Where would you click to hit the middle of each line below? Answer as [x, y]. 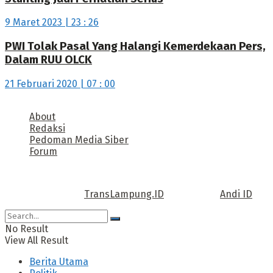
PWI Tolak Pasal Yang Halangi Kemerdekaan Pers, [135, 47]
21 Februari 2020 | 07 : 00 [60, 83]
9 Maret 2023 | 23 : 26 [52, 23]
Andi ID [236, 194]
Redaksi [47, 128]
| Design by [192, 194]
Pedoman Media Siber [79, 140]
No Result [27, 229]
